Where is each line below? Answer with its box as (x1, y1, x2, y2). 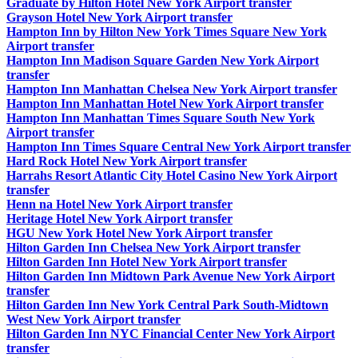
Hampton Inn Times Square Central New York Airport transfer (6, 140, 351, 154)
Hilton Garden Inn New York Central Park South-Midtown (6, 298, 328, 312)
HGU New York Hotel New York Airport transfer (6, 226, 272, 241)
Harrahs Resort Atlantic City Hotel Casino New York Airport (6, 169, 337, 183)
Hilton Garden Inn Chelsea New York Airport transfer (6, 241, 300, 255)
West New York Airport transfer (6, 312, 181, 327)
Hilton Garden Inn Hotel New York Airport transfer (6, 255, 287, 269)
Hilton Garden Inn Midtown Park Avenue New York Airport (6, 269, 335, 284)
